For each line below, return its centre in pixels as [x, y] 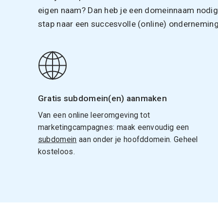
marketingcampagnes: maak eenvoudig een [113, 127]
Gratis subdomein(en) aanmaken [102, 98]
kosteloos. [56, 151]
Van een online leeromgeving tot [94, 115]
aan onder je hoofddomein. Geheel [137, 139]
